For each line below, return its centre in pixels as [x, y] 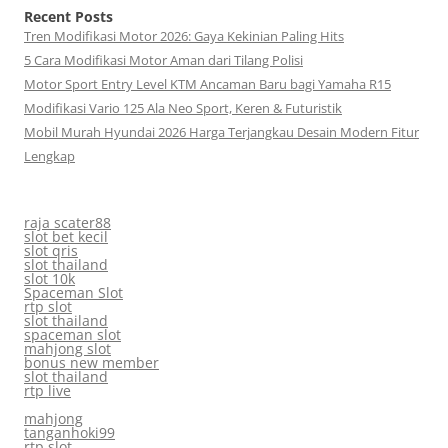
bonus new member [91, 363]
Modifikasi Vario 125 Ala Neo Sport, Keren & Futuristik [183, 108]
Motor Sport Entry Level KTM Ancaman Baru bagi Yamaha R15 [207, 84]
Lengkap [49, 156]
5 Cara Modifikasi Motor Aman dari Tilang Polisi [163, 60]
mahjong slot [67, 349]
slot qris [51, 251]
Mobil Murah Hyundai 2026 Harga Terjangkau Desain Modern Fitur [221, 132]
